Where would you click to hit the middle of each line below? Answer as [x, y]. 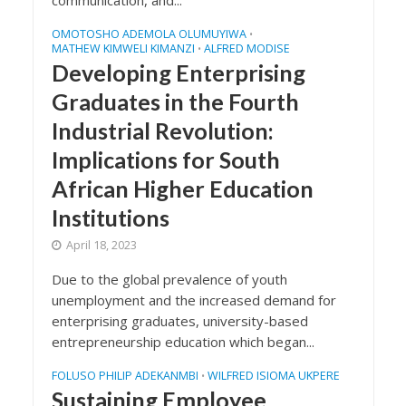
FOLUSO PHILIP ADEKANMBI [125, 376]
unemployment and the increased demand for [193, 300]
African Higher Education [182, 188]
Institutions [110, 217]
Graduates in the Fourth [175, 101]
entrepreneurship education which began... [183, 342]
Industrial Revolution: [162, 130]
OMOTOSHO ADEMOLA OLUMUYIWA [149, 34]
